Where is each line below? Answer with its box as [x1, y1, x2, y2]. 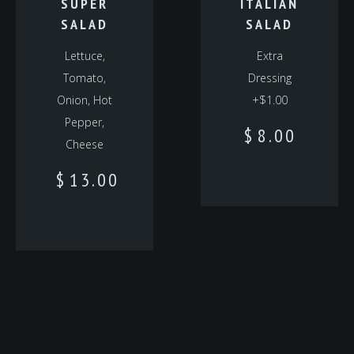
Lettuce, [64, 48, 105, 63]
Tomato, [63, 70, 106, 85]
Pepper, [65, 115, 104, 130]
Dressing [247, 70, 292, 85]
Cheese [66, 137, 104, 152]
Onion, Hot [57, 92, 112, 107]
